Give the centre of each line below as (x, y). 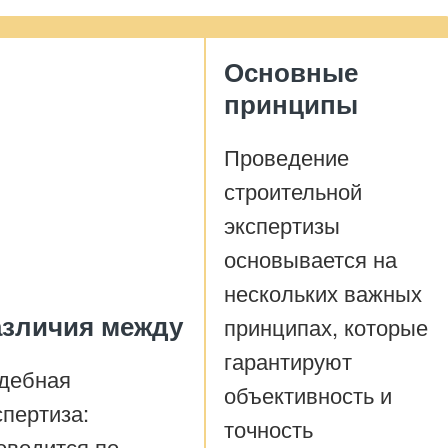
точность (268, 428)
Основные (291, 71)
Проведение (286, 156)
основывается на (310, 258)
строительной (293, 190)
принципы (291, 103)
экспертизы (282, 224)
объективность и (308, 394)
